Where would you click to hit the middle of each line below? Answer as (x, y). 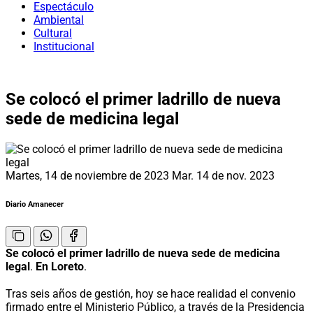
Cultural (53, 33)
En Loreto (60, 266)
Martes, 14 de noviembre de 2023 (89, 175)
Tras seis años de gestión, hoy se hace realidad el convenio (151, 293)
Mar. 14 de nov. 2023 (223, 175)
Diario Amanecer (35, 204)
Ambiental (59, 20)
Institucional (64, 46)
